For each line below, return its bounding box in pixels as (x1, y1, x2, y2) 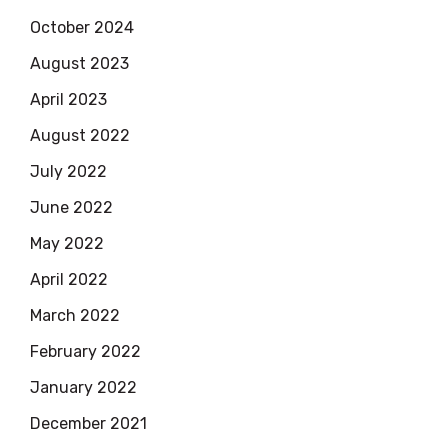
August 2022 (30, 126, 130, 146)
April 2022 (30, 270, 108, 290)
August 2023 (30, 54, 129, 74)
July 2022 (30, 162, 107, 182)
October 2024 (30, 18, 134, 38)
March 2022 (30, 306, 120, 326)
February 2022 (30, 342, 141, 362)
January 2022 (30, 378, 137, 398)
